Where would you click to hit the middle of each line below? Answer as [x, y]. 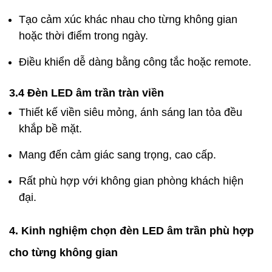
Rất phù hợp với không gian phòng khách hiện [131, 181]
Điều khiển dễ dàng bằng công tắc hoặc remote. [135, 62]
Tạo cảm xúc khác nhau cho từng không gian [128, 19]
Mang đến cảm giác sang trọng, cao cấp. [117, 155]
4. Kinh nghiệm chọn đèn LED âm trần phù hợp [131, 230]
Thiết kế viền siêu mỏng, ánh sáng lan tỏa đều [131, 112]
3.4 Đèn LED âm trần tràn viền [87, 93]
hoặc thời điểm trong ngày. [83, 36]
